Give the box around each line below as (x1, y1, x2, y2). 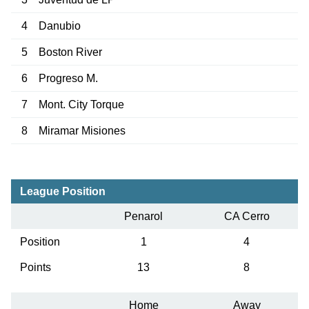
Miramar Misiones (38, 124, 126, 137)
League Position (19, 186, 106, 198)
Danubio (38, 19, 81, 32)
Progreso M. (38, 72, 98, 84)
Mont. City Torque (38, 98, 124, 110)
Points (19, 261, 51, 274)
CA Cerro (223, 210, 270, 223)
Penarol (124, 210, 163, 223)
